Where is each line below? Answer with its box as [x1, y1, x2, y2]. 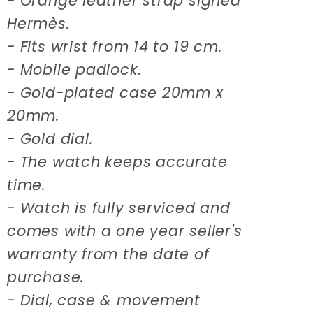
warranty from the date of [7, 243, 210, 264]
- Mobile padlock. [7, 59, 142, 80]
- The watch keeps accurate [7, 151, 228, 172]
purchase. [7, 266, 85, 287]
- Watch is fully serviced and [7, 197, 231, 218]
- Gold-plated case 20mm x [7, 82, 224, 103]
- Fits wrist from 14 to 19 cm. [7, 36, 222, 57]
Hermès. [7, 13, 70, 34]
